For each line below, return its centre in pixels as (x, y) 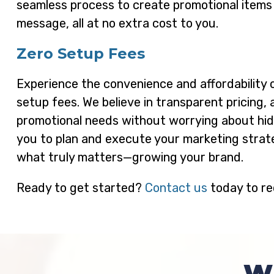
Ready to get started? (80, 188)
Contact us (176, 188)
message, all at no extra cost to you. (117, 24)
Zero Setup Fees (80, 54)
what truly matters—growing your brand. (130, 157)
